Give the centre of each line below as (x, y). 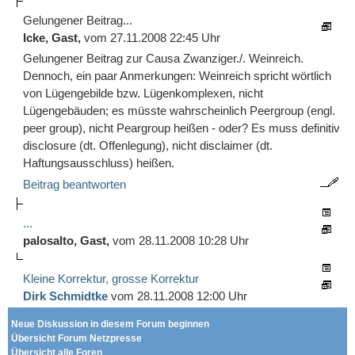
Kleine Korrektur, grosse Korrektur (111, 279)
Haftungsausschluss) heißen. (99, 163)
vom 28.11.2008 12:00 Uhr (177, 296)
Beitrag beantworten (74, 184)
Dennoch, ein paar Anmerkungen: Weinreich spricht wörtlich (177, 76)
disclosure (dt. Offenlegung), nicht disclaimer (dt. (148, 145)
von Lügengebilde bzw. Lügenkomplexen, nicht (143, 93)
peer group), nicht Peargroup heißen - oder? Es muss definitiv (181, 128)
